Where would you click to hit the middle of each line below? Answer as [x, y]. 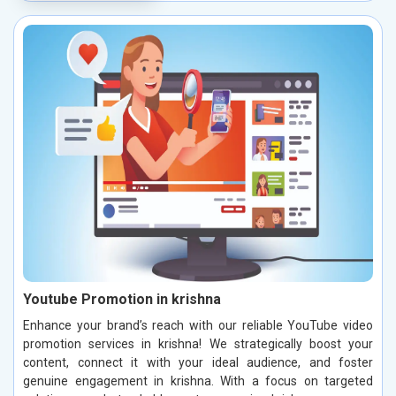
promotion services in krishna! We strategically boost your [198, 344]
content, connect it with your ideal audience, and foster [198, 363]
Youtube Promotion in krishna [122, 300]
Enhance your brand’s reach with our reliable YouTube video [198, 326]
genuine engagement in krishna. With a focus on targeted [198, 381]
